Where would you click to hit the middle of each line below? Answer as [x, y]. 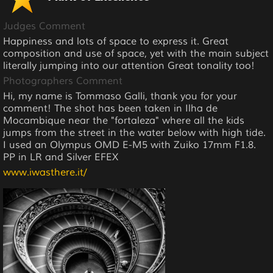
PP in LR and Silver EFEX [61, 157]
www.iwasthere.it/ [45, 172]
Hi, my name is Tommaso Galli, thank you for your [120, 96]
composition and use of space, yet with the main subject [136, 54]
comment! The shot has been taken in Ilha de [110, 108]
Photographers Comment [63, 81]
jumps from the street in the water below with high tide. [134, 133]
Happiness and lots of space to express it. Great [116, 41]
